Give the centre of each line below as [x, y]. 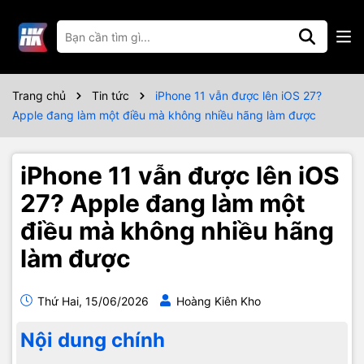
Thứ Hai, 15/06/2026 [91, 301]
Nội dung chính [93, 340]
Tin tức [110, 95]
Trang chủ [39, 95]
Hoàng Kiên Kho [219, 301]
